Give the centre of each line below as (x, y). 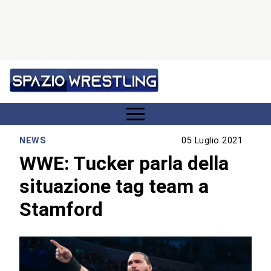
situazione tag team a (114, 186)
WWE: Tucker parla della (124, 163)
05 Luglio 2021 (212, 141)
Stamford (61, 209)
